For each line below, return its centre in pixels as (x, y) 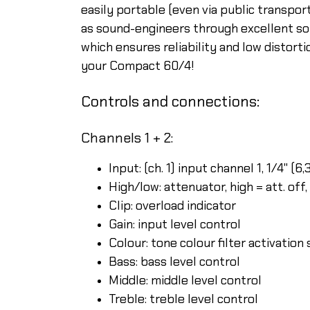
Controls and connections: (170, 101)
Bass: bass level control (174, 261)
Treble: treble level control (183, 299)
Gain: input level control (175, 224)
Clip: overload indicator (172, 205)
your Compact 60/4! (137, 65)
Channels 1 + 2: (127, 137)
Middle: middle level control (185, 280)
